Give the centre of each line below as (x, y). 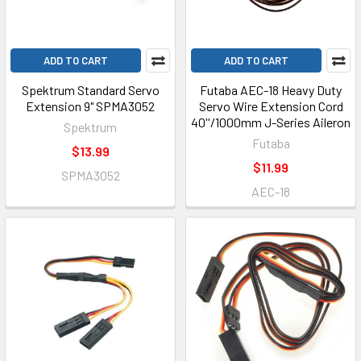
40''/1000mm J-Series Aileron (271, 122)
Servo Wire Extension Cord (271, 106)
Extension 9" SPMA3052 (90, 106)
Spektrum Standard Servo (90, 90)
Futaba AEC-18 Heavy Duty (271, 90)
